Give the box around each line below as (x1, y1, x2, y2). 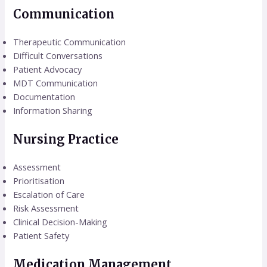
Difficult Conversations (13, 49, 103, 62)
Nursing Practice (13, 132, 119, 147)
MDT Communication (13, 77, 98, 89)
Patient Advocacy (13, 63, 82, 76)
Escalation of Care (13, 188, 85, 201)
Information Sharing (13, 104, 93, 117)
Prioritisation (13, 175, 65, 187)
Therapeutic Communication (13, 36, 126, 48)
